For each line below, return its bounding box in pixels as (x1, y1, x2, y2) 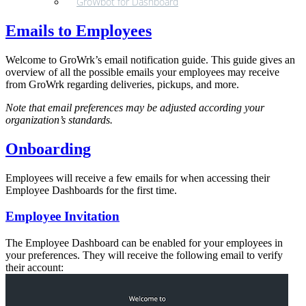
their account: (5, 262, 64, 274)
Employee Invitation (5, 209, 120, 224)
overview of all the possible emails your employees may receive (5, 66, 279, 78)
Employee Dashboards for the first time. (5, 184, 177, 196)
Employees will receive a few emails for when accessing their (5, 171, 270, 184)
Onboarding (5, 139, 91, 158)
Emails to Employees (5, 21, 152, 40)
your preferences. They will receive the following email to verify (5, 249, 283, 262)
